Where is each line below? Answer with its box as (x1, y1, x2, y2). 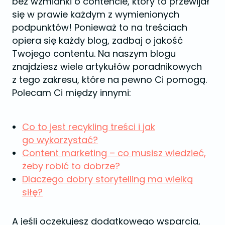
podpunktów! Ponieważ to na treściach (12, 21, 187, 34)
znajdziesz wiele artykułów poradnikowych (12, 60, 202, 73)
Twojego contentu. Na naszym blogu (12, 47, 176, 60)
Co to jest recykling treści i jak (22, 120, 155, 133)
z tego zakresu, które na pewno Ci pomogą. (12, 73, 207, 86)
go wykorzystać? (22, 133, 98, 146)
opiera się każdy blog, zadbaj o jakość (12, 34, 183, 47)
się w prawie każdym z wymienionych (12, 8, 179, 21)
